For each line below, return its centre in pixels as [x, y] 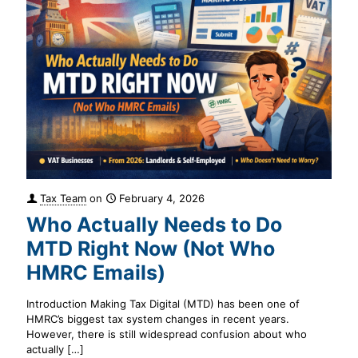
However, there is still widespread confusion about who [167, 334]
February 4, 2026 [162, 199]
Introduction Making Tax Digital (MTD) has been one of [163, 304]
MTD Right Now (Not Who [151, 249]
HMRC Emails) [96, 273]
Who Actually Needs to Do [154, 225]
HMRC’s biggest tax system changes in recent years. [158, 319]
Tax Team [63, 199]
